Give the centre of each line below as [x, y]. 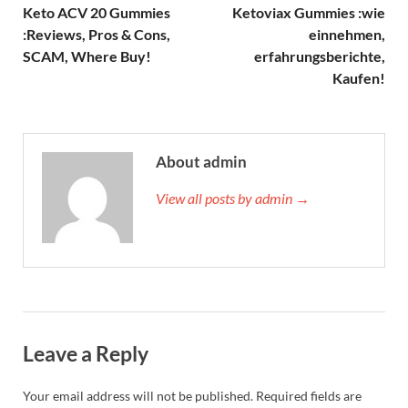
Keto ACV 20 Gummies [97, 13]
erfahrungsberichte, [320, 56]
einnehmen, [347, 35]
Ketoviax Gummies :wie [309, 13]
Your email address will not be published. [138, 395]
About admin [201, 162]
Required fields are [309, 395]
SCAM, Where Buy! [87, 56]
